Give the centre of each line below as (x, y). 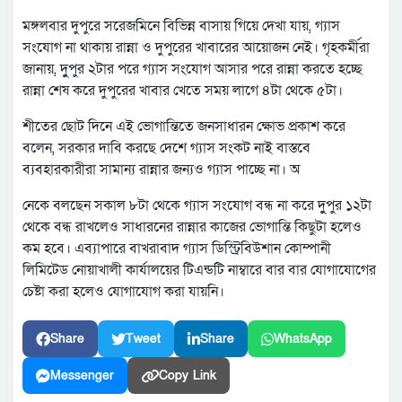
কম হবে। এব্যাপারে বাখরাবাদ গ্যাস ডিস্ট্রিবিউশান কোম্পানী (177, 249)
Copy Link (188, 376)
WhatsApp (303, 339)
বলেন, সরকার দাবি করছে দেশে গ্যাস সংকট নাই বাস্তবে (166, 149)
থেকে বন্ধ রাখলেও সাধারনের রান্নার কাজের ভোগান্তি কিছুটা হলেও (192, 227)
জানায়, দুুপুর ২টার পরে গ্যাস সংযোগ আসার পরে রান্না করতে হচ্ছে (192, 70)
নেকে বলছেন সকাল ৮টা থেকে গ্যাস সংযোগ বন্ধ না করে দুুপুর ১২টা (197, 206)
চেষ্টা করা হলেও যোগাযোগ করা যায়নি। (123, 292)
